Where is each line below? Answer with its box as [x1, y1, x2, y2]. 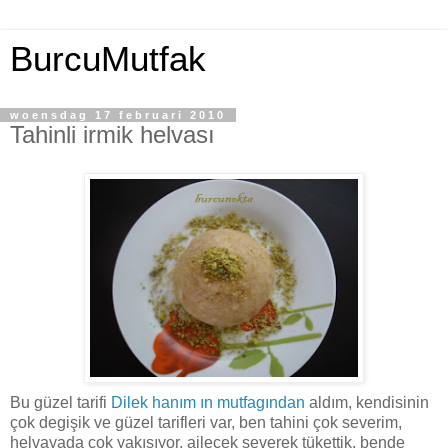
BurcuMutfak [10, 40, 206, 78]
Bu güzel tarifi [10, 393, 111, 411]
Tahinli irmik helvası [10, 121, 215, 148]
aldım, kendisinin [305, 393, 429, 411]
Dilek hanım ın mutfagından [111, 393, 305, 411]
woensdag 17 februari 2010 [10, 109, 226, 121]
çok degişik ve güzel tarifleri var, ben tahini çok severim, [10, 413, 402, 431]
